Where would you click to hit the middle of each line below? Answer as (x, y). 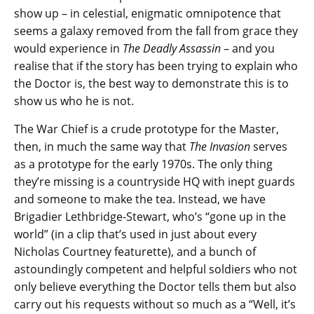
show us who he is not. (74, 101)
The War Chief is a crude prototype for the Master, (146, 129)
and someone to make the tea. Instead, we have (140, 199)
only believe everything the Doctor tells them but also (155, 287)
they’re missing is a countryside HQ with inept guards (155, 182)
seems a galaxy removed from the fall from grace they (156, 31)
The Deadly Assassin (172, 49)
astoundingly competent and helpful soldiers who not (156, 269)
